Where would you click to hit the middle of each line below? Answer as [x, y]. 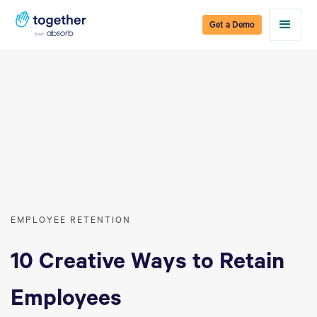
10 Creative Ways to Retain [148, 264]
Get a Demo [232, 26]
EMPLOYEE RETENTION [71, 221]
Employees [66, 301]
